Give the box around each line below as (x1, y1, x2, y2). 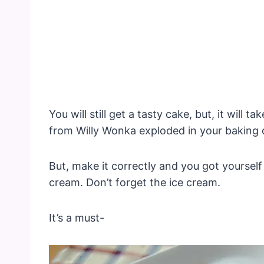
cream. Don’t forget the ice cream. (49, 176, 220, 189)
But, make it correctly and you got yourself (49, 160, 262, 173)
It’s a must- (49, 212, 104, 225)
